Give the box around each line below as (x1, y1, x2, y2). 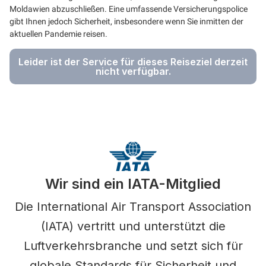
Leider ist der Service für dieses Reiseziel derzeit (18, 55, 248, 68)
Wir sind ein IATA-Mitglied (45, 175, 221, 192)
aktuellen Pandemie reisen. (9, 28, 107, 39)
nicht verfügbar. (95, 65, 171, 77)
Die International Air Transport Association (15, 199, 251, 214)
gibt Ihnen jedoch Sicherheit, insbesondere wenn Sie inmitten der (9, 16, 243, 26)
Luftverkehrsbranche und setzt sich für (23, 238, 243, 253)
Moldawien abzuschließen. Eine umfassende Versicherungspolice (9, 4, 248, 14)
